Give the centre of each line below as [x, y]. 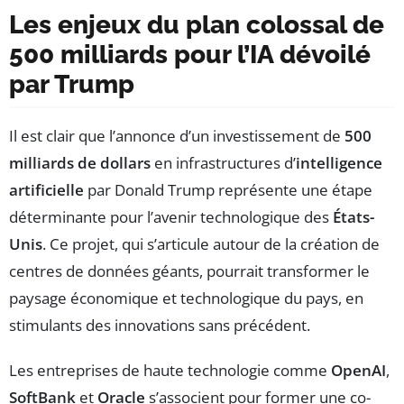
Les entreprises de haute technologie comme [170, 370]
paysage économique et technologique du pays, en [186, 298]
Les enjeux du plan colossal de [197, 24]
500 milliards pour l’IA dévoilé [190, 54]
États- [353, 216]
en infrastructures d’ [223, 162]
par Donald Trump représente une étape [228, 189]
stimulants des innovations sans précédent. [160, 325]
